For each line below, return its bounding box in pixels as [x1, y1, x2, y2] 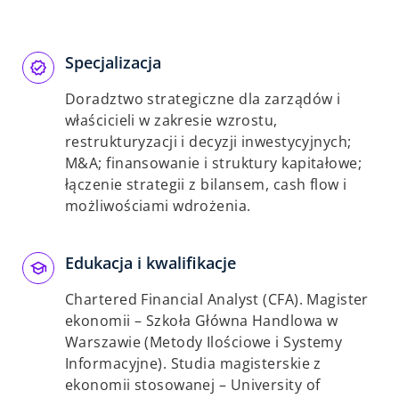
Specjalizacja [65, 52, 161, 73]
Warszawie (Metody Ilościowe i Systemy [65, 332, 343, 352]
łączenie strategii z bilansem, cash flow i [65, 175, 347, 194]
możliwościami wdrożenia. [65, 196, 251, 216]
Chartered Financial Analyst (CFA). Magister [65, 289, 369, 309]
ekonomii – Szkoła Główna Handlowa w [65, 311, 338, 330]
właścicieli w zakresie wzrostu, [65, 110, 278, 130]
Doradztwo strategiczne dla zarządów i [65, 89, 341, 109]
